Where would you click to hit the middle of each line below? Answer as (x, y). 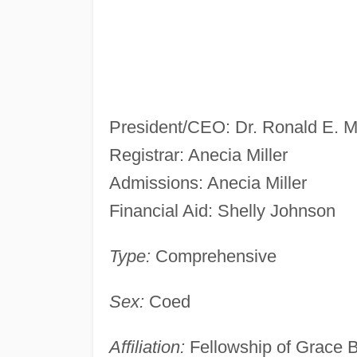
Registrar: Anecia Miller (198, 155)
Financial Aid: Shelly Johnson (222, 210)
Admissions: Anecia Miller (208, 182)
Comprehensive (213, 256)
